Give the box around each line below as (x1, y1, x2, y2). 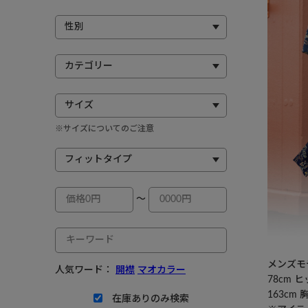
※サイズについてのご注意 (55, 124, 154, 133)
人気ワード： (55, 265, 115, 276)
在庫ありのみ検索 (111, 294, 189, 305)
